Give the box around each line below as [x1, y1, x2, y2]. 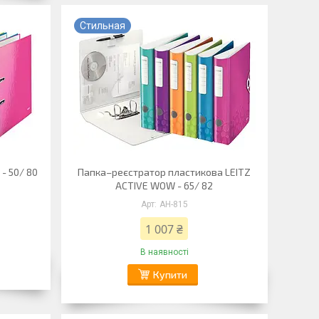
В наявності [140, 247, 189, 257]
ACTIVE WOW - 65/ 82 [115, 179, 214, 192]
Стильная [79, 20, 125, 31]
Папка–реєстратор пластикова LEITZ [78, 166, 251, 178]
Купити [152, 268, 187, 281]
